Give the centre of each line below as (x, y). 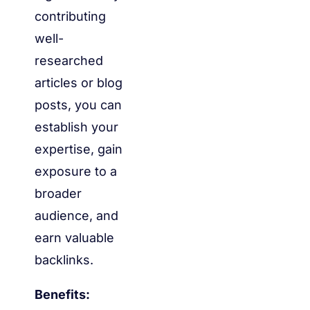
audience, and (76, 216)
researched (69, 61)
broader (58, 194)
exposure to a (76, 172)
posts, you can (78, 105)
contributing (70, 17)
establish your (76, 127)
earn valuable (74, 238)
